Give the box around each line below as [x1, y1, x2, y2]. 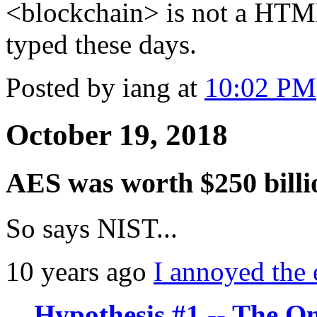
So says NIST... [6, 213, 178, 244]
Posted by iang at [6, 71, 204, 103]
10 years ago [6, 256, 154, 287]
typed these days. [6, 28, 197, 59]
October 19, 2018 [6, 117, 228, 151]
